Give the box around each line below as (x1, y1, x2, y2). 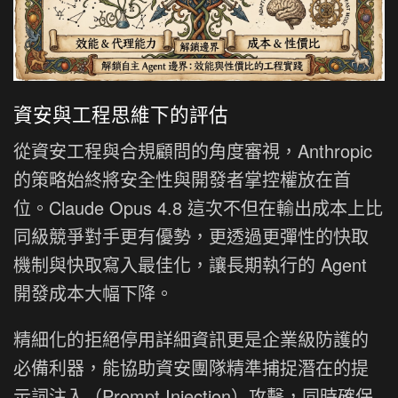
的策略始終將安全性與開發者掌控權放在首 (13, 165, 351, 192)
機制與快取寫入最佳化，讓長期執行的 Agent (13, 251, 367, 277)
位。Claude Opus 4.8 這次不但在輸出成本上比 (13, 194, 383, 220)
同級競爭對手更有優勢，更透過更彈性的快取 (13, 222, 369, 249)
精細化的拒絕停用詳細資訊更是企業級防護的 (13, 325, 369, 352)
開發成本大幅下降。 (13, 279, 173, 306)
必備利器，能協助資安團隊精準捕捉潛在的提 (13, 354, 369, 380)
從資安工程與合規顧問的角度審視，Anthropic (13, 137, 372, 163)
